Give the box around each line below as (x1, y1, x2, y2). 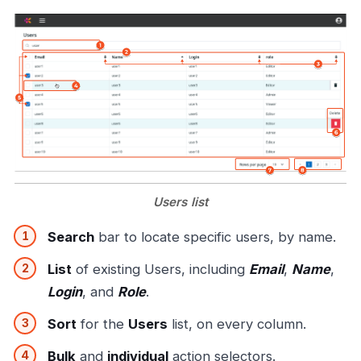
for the (77, 315, 128, 332)
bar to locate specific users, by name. (94, 228, 336, 245)
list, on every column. (168, 315, 306, 332)
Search (48, 228, 94, 245)
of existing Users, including (72, 260, 249, 277)
